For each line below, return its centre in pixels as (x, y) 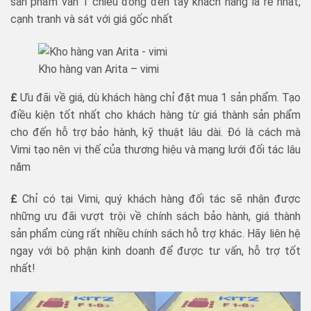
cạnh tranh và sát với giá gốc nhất (92, 19)
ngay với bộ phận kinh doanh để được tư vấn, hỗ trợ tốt (155, 251)
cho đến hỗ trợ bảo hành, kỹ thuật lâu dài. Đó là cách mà (155, 133)
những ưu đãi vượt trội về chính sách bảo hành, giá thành (155, 217)
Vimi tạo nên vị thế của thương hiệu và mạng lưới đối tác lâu (155, 150)
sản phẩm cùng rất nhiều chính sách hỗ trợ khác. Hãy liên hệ (155, 234)
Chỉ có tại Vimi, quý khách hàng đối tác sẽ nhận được (159, 199)
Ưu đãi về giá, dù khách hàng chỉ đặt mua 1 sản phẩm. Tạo (159, 98)
